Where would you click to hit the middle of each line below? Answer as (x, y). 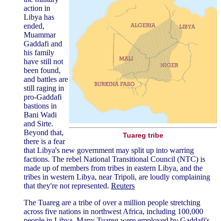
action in (37, 8)
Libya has (39, 17)
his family (39, 52)
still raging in (44, 88)
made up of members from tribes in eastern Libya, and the (113, 168)
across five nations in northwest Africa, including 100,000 (113, 211)
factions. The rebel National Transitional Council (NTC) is (114, 159)
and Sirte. (38, 123)
